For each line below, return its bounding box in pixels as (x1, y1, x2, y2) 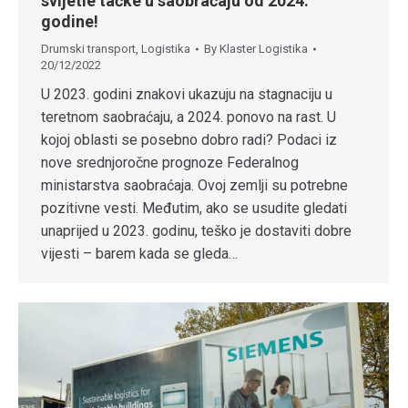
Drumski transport (41, 42, 136, 56)
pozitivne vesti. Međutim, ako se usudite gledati (41, 199, 347, 218)
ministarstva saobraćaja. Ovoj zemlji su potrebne (41, 177, 348, 195)
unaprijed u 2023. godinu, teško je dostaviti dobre (41, 222, 352, 240)
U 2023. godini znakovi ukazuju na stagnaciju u (41, 86, 332, 104)
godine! (41, 12, 98, 32)
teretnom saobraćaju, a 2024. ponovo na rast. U (41, 108, 336, 127)
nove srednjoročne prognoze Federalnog (41, 154, 299, 172)
